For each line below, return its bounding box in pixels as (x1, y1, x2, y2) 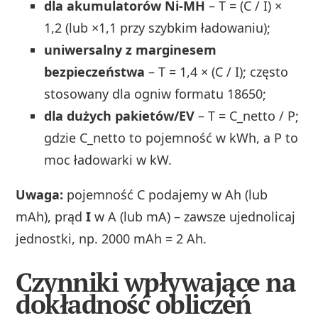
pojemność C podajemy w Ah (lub (63, 185, 268, 203)
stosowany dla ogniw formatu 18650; (44, 84, 267, 102)
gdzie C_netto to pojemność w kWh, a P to (44, 128, 299, 146)
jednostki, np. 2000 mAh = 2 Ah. (16, 229, 207, 247)
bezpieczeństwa (44, 62, 146, 80)
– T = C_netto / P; (194, 106, 300, 124)
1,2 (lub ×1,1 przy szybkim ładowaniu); (44, 18, 271, 36)
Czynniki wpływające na (16, 265, 296, 300)
